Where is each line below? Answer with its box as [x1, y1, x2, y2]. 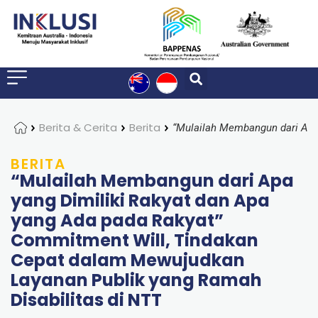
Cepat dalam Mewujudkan [11, 248, 245, 273]
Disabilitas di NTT [11, 288, 162, 312]
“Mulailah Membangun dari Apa [11, 169, 294, 193]
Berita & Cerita [39, 120, 117, 136]
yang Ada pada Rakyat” [11, 209, 224, 233]
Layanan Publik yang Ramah [11, 268, 262, 292]
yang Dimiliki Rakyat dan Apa [11, 189, 270, 213]
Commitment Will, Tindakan [11, 229, 258, 253]
